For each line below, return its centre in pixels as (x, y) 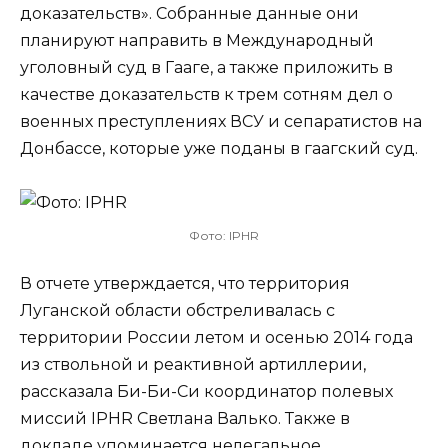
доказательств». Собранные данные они (189, 13)
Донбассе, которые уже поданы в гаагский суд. (219, 148)
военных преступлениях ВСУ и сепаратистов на (221, 121)
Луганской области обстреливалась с (177, 310)
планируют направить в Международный (197, 40)
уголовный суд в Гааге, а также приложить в (206, 67)
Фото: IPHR (224, 235)
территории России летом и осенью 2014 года (216, 337)
